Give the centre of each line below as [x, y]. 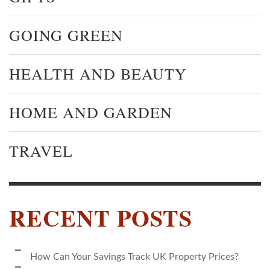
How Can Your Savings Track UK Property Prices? [134, 256]
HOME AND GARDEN [91, 112]
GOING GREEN [66, 35]
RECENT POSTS [101, 217]
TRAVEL [41, 150]
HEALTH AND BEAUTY [98, 73]
